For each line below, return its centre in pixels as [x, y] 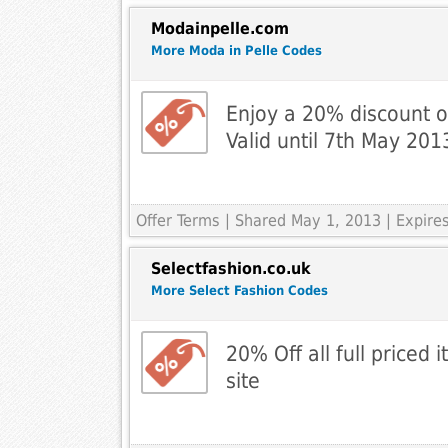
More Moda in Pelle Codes [236, 51]
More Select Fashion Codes [239, 291]
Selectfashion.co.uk [230, 269]
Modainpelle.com [219, 29]
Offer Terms [177, 221]
